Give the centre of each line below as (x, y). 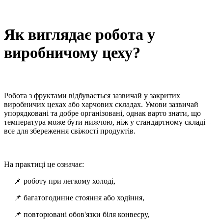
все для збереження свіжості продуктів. (70, 131)
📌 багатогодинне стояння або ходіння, (79, 198)
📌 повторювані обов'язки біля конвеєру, (82, 215)
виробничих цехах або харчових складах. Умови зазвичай (101, 105)
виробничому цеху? (72, 52)
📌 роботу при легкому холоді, (65, 181)
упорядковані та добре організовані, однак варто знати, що (102, 113)
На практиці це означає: (44, 165)
